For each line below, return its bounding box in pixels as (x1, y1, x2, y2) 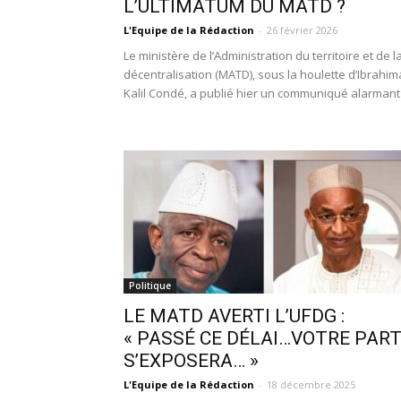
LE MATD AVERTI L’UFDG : (124, 305, 345, 327)
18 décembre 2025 (267, 378, 355, 391)
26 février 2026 (267, 23, 337, 37)
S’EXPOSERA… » (124, 350, 259, 371)
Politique (129, 279, 171, 292)
